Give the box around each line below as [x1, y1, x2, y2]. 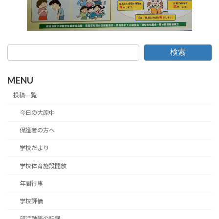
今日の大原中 [19, 109, 55, 117]
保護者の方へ [19, 127, 55, 134]
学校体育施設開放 [19, 162, 66, 170]
